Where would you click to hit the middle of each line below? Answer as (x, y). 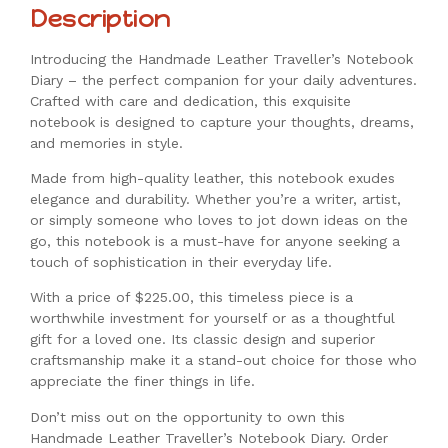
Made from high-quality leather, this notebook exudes (212, 178)
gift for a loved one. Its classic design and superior (202, 339)
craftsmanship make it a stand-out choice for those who (223, 360)
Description (100, 18)
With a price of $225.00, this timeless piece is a (191, 297)
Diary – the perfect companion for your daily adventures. (223, 79)
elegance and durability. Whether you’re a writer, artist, (215, 199)
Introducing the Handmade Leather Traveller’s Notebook (221, 58)
